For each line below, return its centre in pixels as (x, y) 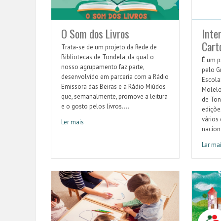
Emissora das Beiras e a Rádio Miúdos (113, 87)
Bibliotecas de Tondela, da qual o (108, 57)
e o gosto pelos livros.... (95, 107)
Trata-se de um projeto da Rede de (109, 47)
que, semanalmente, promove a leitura (114, 97)
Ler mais (73, 122)
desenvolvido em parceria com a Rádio (115, 77)
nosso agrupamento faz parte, (103, 67)
